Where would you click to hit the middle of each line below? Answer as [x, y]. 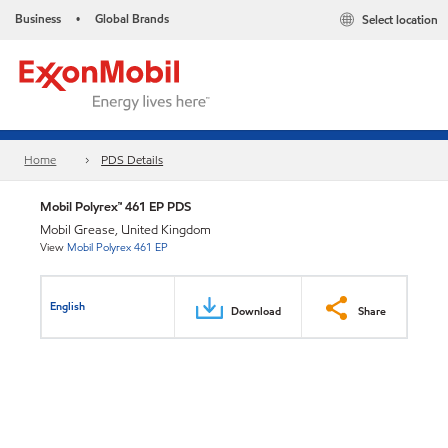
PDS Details [132, 160]
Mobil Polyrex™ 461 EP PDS [115, 206]
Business [38, 18]
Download [256, 310]
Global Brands [132, 18]
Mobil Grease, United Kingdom [125, 230]
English [68, 305]
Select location [400, 20]
